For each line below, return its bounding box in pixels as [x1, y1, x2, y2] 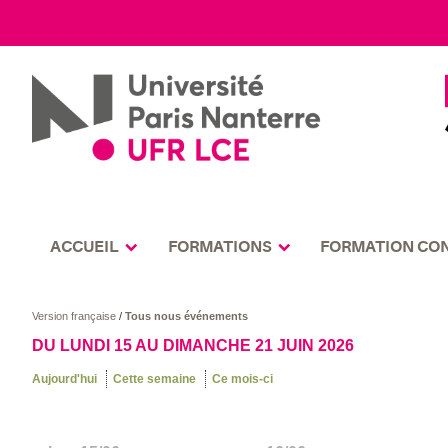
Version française [32, 310, 120, 323]
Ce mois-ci [212, 372, 274, 387]
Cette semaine [113, 372, 197, 387]
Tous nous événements [125, 310, 249, 323]
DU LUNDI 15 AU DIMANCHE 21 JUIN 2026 [32, 337, 355, 355]
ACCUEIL [49, 237, 119, 256]
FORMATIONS [167, 237, 272, 256]
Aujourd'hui [32, 372, 98, 387]
